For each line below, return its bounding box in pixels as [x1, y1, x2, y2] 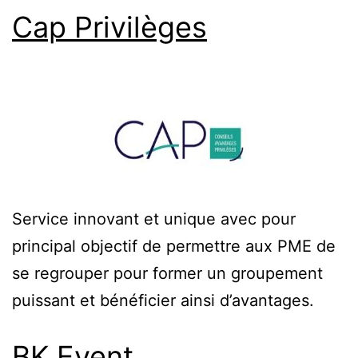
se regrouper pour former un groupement [12, 263, 323, 283]
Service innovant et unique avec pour [12, 209, 296, 229]
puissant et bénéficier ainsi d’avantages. [12, 290, 314, 310]
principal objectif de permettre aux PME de [12, 236, 336, 256]
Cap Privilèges [12, 9, 207, 45]
